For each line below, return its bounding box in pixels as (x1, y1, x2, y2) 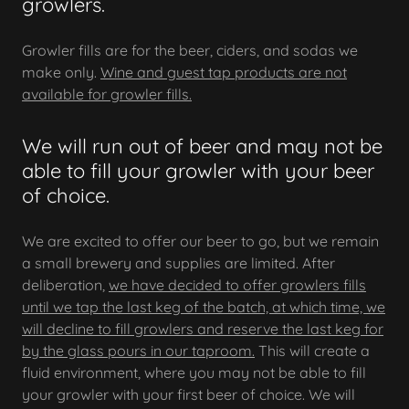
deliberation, (22, 276, 109, 294)
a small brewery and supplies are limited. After (22, 254, 335, 272)
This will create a (255, 341, 370, 360)
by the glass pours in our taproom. (22, 341, 255, 360)
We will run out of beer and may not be (22, 133, 383, 159)
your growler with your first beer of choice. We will (22, 385, 355, 404)
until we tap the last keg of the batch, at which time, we (22, 298, 385, 316)
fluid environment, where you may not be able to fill (22, 363, 366, 382)
